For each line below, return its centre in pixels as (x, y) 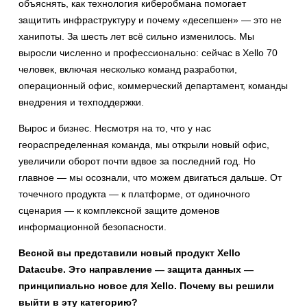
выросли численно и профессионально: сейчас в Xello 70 (148, 53)
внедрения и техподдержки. (81, 102)
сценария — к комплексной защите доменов (119, 210)
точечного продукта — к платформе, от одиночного (134, 194)
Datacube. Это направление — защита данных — (136, 269)
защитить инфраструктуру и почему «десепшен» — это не (150, 20)
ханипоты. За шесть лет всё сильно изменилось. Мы (136, 36)
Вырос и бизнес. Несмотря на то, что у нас (115, 128)
